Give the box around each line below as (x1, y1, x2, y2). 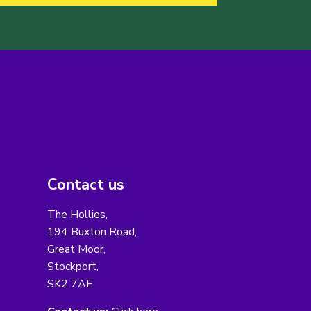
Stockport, (47, 259, 99, 275)
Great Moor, (47, 242, 106, 258)
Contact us (47, 174, 124, 196)
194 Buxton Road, (47, 224, 137, 240)
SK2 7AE (47, 276, 93, 292)
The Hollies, (47, 207, 108, 223)
